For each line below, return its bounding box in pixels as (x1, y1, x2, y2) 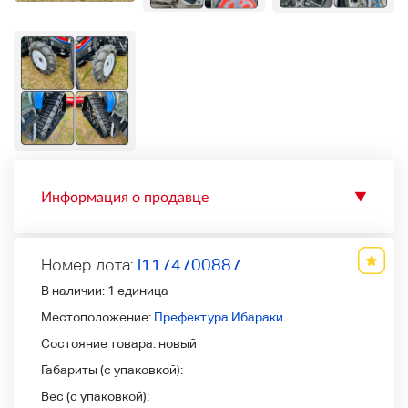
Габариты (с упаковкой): (41, 362, 183, 377)
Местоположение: (41, 309, 154, 324)
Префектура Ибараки (154, 309, 283, 324)
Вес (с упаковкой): (41, 388, 149, 403)
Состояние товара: (41, 335, 158, 351)
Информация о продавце (41, 187, 209, 205)
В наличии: (41, 282, 107, 298)
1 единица (107, 282, 168, 298)
